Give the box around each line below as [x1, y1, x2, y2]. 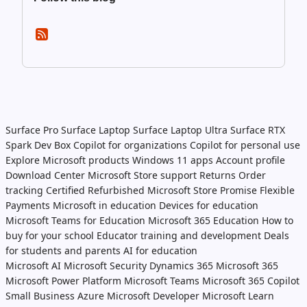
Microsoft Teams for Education [5, 214, 145, 227]
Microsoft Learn [202, 289, 274, 302]
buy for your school [5, 229, 94, 242]
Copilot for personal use [190, 138, 300, 151]
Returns [199, 169, 236, 182]
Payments [5, 199, 50, 212]
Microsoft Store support [88, 169, 197, 182]
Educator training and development [97, 229, 261, 242]
